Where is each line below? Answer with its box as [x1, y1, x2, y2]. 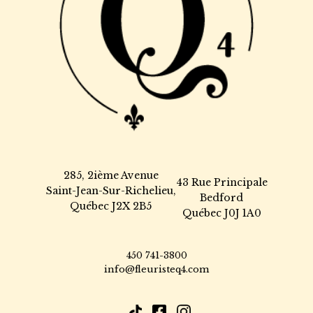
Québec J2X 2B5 [70, 199, 152, 212]
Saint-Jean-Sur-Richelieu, [45, 184, 176, 197]
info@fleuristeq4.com [104, 263, 209, 275]
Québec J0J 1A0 [182, 206, 261, 219]
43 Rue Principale [175, 175, 268, 189]
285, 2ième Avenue [63, 168, 159, 182]
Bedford [200, 191, 243, 204]
